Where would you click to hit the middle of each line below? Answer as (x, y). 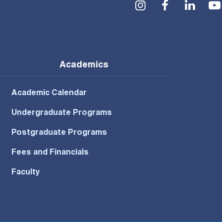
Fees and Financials (50, 153)
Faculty (26, 173)
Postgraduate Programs (59, 134)
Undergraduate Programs (61, 114)
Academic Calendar (49, 94)
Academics (84, 66)
